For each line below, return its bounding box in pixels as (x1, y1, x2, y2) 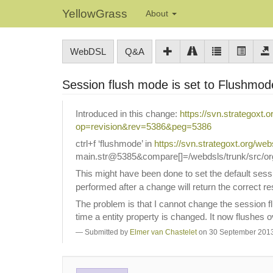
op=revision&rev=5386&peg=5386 (76, 121, 211, 132)
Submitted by (85, 227, 130, 236)
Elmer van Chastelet (130, 227, 197, 236)
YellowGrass (62, 7, 127, 20)
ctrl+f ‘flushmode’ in (76, 138, 154, 149)
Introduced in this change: (76, 108, 180, 119)
